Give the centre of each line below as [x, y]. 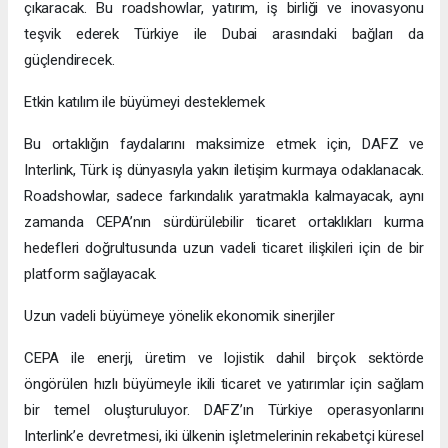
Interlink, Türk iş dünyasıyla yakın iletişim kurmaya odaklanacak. [224, 169]
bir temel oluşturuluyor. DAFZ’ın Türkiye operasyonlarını [224, 409]
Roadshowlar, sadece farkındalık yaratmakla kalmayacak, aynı [224, 195]
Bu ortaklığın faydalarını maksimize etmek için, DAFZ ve [224, 143]
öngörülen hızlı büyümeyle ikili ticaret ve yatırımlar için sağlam [224, 383]
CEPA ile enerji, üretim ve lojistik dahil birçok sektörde [224, 357]
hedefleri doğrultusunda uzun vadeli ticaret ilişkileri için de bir [224, 247]
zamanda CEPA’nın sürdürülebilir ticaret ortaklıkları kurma [224, 221]
